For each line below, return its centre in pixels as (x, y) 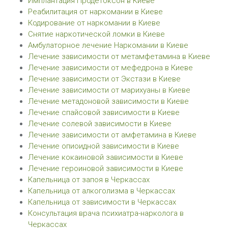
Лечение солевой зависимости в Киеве (100, 124)
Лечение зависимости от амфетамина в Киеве (112, 135)
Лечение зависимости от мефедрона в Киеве (110, 68)
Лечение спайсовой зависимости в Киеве (104, 112)
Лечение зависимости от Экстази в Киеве (104, 79)
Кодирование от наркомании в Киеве (94, 23)
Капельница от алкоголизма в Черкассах (102, 191)
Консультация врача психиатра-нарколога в (106, 213)
